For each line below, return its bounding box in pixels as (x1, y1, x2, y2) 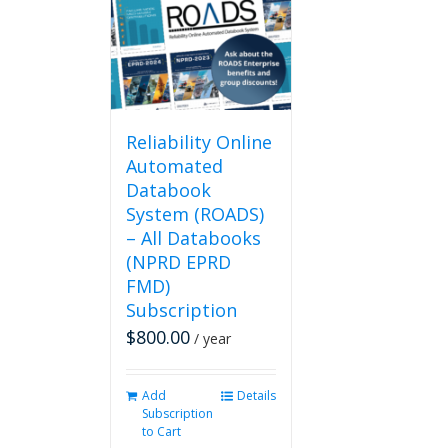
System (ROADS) (126, 202, 265, 227)
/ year (194, 329, 232, 349)
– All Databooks (126, 226, 262, 251)
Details (236, 387, 276, 405)
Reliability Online (126, 130, 273, 155)
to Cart (142, 423, 182, 441)
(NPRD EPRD (126, 250, 232, 275)
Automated (126, 154, 224, 179)
